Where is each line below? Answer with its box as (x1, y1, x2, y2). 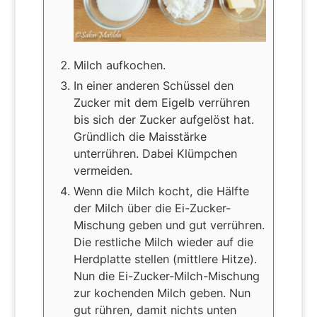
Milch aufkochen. (73, 57, 166, 72)
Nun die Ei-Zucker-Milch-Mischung (73, 268, 260, 283)
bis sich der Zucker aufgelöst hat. (73, 112, 254, 127)
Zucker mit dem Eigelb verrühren (73, 95, 250, 110)
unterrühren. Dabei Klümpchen (73, 146, 237, 161)
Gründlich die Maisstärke (73, 129, 207, 144)
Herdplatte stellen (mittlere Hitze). (73, 251, 257, 266)
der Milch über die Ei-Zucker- (73, 200, 231, 215)
